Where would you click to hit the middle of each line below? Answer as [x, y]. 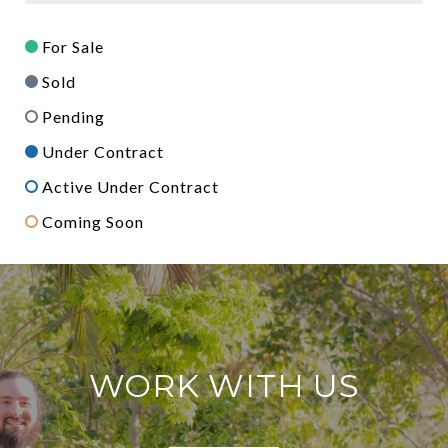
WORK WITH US [224, 386]
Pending [73, 117]
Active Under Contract [130, 187]
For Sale [73, 47]
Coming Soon [93, 222]
